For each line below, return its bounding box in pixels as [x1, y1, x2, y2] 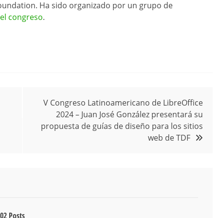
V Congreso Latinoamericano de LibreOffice [43, 97, 203, 109]
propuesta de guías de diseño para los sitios [41, 121, 203, 132]
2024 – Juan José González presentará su [56, 109, 203, 120]
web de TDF [148, 132, 190, 144]
